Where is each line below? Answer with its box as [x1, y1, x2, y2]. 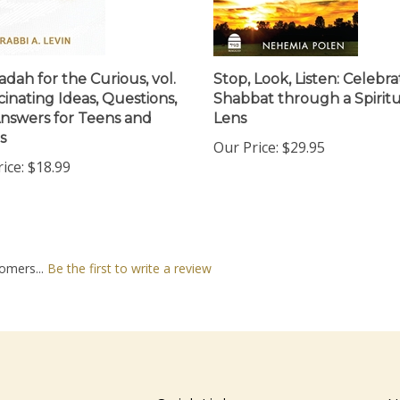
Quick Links [154, 381, 237, 398]
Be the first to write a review [47, 245, 212, 262]
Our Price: [213, 122, 279, 142]
